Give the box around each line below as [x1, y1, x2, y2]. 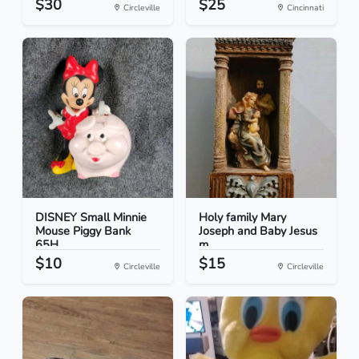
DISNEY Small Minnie [35, 209, 147, 226]
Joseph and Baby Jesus [199, 223, 317, 240]
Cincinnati [284, 2, 324, 14]
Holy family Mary [199, 209, 286, 226]
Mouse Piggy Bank [35, 223, 131, 240]
